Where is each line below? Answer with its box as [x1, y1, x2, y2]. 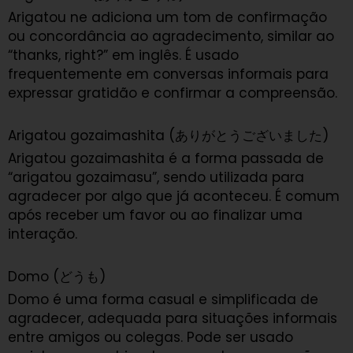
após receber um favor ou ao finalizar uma [8, 205, 303, 225]
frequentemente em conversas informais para [8, 65, 329, 84]
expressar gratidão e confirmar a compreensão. [8, 84, 337, 103]
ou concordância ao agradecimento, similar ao [8, 27, 334, 46]
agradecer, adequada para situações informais [8, 308, 337, 328]
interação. [8, 224, 77, 243]
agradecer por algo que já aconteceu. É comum [8, 186, 340, 206]
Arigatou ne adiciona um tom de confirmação [8, 8, 327, 28]
